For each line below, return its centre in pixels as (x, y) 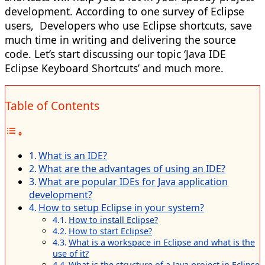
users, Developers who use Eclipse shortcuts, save (128, 25)
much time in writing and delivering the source (120, 39)
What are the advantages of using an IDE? (132, 168)
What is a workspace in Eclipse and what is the (161, 242)
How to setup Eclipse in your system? (122, 207)
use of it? (71, 253)
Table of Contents (52, 105)
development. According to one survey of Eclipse (125, 11)
